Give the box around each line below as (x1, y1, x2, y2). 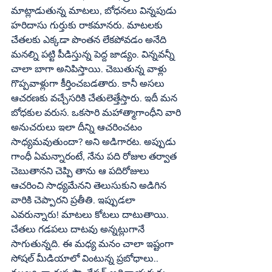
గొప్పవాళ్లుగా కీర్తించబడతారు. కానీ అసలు (11, 78, 167, 89)
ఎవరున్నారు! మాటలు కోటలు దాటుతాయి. (11, 209, 171, 220)
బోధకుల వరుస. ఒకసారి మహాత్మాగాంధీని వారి (11, 107, 183, 118)
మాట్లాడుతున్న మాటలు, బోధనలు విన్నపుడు (11, 5, 179, 16)
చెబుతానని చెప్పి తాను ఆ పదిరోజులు (11, 166, 152, 177)
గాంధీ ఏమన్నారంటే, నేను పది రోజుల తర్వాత (11, 151, 179, 162)
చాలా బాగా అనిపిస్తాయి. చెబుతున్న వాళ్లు (11, 64, 169, 75)
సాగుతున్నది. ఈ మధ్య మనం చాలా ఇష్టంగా (11, 239, 176, 250)
